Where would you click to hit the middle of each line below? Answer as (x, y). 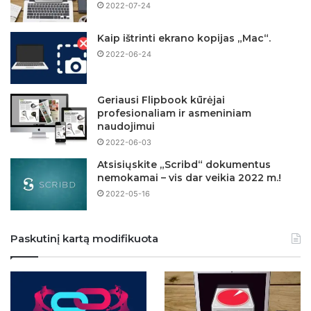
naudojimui (126, 126)
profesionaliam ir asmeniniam (174, 113)
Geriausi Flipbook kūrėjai (161, 100)
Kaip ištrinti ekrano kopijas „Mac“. (184, 38)
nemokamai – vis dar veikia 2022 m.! (189, 177)
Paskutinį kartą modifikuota (84, 238)
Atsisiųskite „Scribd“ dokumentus (184, 164)
